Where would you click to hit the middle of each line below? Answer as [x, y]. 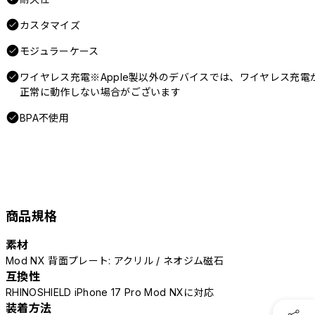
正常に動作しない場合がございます [101, 91]
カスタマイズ [50, 25]
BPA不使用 [44, 117]
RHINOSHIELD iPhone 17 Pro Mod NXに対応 [110, 292]
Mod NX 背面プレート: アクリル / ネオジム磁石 [115, 260]
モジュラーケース [59, 51]
